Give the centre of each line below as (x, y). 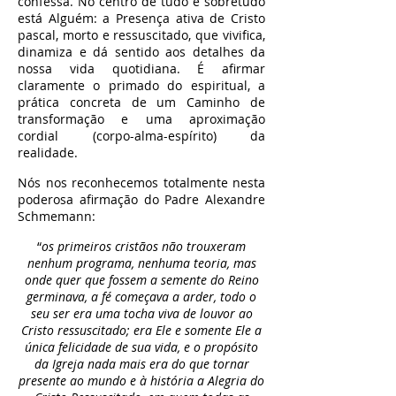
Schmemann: (58, 216)
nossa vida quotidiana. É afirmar (141, 69)
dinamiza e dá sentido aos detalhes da (141, 52)
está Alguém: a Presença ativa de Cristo (141, 18)
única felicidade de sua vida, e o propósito (141, 347)
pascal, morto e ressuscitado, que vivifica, (141, 35)
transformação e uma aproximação (141, 119)
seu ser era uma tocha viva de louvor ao (141, 313)
